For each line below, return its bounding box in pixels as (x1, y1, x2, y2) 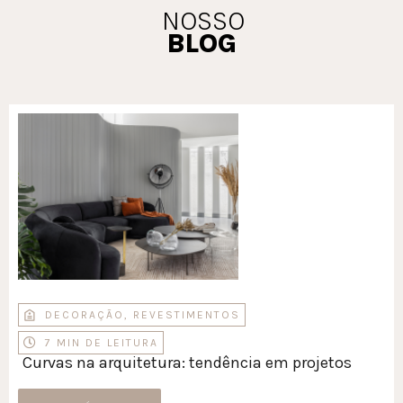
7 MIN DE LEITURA (45, 336, 158, 349)
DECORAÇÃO (45, 308, 124, 321)
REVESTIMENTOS (133, 308, 240, 321)
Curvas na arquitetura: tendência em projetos (22, 352, 352, 372)
